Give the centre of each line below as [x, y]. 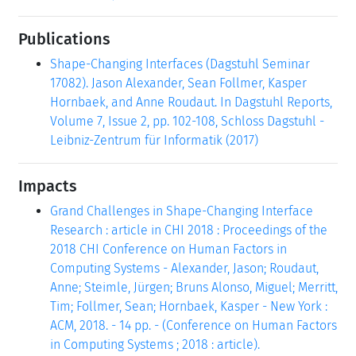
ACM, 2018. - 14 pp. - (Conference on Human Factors [193, 325]
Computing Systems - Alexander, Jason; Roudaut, [184, 268]
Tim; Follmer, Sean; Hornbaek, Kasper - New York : [189, 306]
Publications [64, 39]
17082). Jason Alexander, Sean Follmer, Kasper [178, 83]
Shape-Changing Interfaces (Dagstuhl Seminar [180, 64]
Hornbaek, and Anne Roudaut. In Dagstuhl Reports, [191, 102]
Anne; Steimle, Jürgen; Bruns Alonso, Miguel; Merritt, [194, 287]
